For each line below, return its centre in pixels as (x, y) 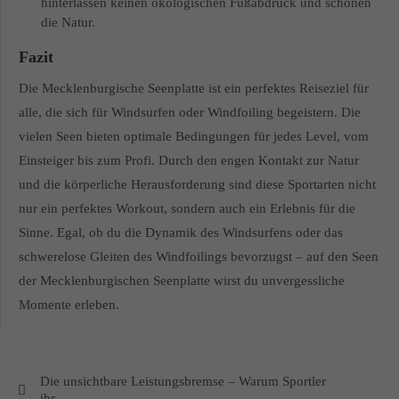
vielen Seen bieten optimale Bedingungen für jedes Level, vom (194, 137)
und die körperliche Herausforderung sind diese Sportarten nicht (197, 185)
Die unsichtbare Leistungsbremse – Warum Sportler (183, 382)
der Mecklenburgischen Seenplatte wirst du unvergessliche (182, 281)
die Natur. (68, 23)
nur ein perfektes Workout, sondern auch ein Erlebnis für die (187, 209)
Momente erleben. (69, 305)
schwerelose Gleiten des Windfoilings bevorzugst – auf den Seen (199, 257)
